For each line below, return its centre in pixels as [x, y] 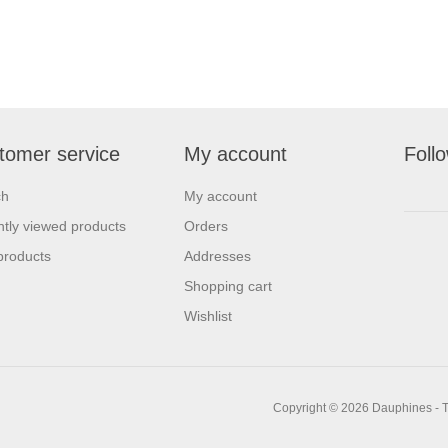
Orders [206, 226]
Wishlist [208, 316]
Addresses [217, 256]
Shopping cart [228, 286]
